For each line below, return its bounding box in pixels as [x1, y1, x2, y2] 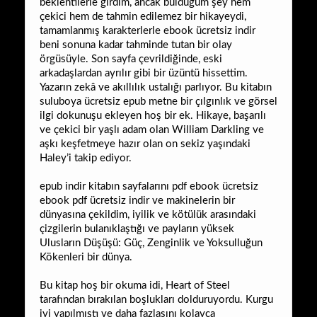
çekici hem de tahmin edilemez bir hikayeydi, [40, 11, 246, 22]
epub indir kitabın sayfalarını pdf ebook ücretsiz [40, 180, 258, 192]
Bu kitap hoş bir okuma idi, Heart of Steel [40, 279, 230, 291]
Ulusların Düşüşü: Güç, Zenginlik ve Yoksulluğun [40, 237, 263, 248]
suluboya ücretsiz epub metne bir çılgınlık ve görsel [40, 96, 277, 107]
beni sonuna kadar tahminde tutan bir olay [40, 39, 232, 50]
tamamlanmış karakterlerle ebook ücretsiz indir [40, 25, 255, 36]
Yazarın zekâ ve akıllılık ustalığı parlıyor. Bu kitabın [40, 81, 272, 93]
